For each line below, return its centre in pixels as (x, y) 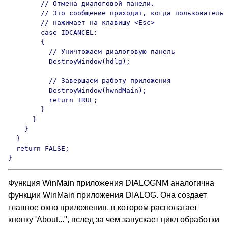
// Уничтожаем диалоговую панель (92, 52)
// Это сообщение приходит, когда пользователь (116, 13)
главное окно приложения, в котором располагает (103, 207)
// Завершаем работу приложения (90, 81)
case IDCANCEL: (53, 32)
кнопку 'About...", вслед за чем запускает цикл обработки (114, 220)
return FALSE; (39, 148)
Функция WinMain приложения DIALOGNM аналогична (111, 183)
